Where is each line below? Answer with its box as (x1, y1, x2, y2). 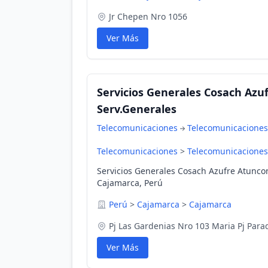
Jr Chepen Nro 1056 (109, 11, 187, 22)
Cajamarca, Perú (97, 177, 163, 188)
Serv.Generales (97, 102, 176, 116)
